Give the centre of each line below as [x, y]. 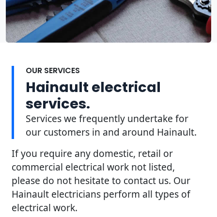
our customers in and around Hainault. [111, 132]
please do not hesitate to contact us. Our [101, 180]
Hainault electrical [93, 87]
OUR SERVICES [53, 70]
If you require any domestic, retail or [92, 153]
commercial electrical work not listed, [93, 167]
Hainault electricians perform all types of [101, 194]
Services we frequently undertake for [107, 118]
